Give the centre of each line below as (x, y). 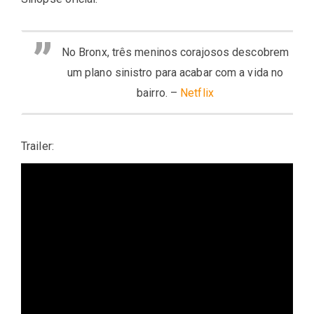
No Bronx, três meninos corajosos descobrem (175, 53)
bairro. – (159, 93)
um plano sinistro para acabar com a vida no (175, 73)
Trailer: (37, 146)
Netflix (197, 93)
